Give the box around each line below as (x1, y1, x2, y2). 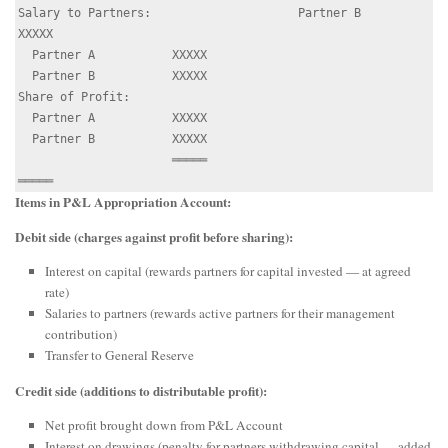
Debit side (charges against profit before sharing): (15, 226, 293, 247)
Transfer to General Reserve (45, 345, 194, 364)
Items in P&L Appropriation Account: (15, 192, 231, 213)
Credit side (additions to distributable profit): (15, 380, 267, 401)
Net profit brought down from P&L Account (45, 415, 283, 434)
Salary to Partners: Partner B (18, 6, 361, 21)
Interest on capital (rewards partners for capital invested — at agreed (45, 261, 411, 280)
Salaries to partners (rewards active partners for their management (45, 303, 395, 322)
